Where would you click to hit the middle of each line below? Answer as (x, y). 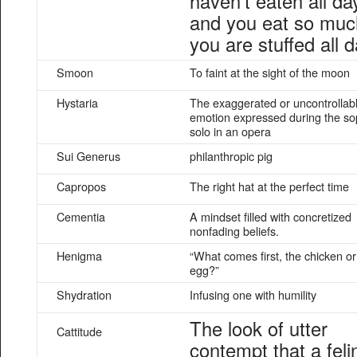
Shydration (84, 294)
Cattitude (79, 331)
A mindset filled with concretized (271, 216)
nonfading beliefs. (234, 231)
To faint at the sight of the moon (270, 72)
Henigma (79, 255)
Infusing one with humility (253, 294)
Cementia (81, 216)
